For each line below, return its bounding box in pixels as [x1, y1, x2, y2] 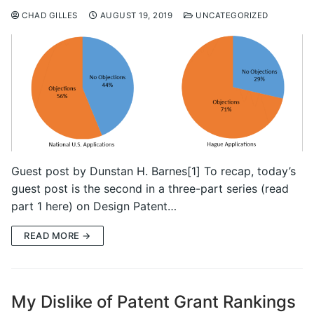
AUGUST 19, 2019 [100, 11, 172, 21]
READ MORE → [24, 229, 91, 241]
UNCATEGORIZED [193, 11, 268, 21]
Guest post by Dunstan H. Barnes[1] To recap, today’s [11, 163, 296, 178]
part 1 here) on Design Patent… [11, 198, 177, 213]
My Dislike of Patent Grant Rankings [11, 291, 296, 312]
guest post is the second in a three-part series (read [11, 181, 289, 196]
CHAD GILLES [19, 11, 78, 21]
